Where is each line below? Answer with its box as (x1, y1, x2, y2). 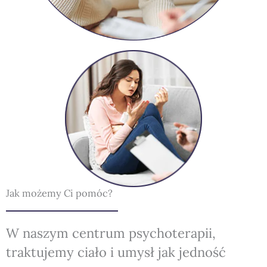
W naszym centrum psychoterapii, (6, 224, 216, 241)
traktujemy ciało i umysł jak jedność (6, 243, 226, 260)
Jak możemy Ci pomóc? (6, 186, 113, 199)
